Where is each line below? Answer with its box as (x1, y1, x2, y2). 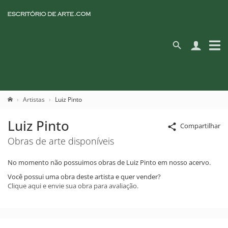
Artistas (23, 95, 45, 104)
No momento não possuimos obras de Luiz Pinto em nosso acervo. (8, 158, 211, 167)
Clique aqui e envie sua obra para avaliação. (8, 181, 138, 190)
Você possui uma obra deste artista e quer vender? (8, 172, 161, 181)
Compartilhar (180, 121, 220, 130)
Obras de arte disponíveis (8, 135, 114, 147)
